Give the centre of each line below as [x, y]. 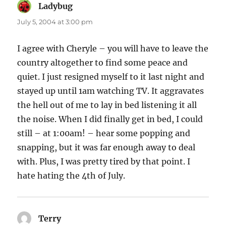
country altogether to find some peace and [103, 63]
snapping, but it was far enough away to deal [106, 148]
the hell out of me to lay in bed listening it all [107, 105]
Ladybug [56, 6]
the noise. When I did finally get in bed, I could [110, 119]
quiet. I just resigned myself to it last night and [111, 77]
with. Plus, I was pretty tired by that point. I [104, 162]
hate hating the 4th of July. [71, 176]
